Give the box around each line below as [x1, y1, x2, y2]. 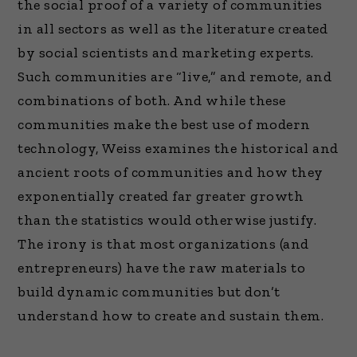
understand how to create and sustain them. [18, 307, 324, 325]
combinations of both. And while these [18, 92, 286, 110]
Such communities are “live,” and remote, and [18, 68, 332, 86]
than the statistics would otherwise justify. [18, 211, 317, 229]
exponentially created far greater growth [18, 187, 304, 206]
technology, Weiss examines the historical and [18, 139, 339, 158]
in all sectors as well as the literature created [18, 20, 328, 38]
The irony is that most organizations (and [18, 235, 309, 253]
